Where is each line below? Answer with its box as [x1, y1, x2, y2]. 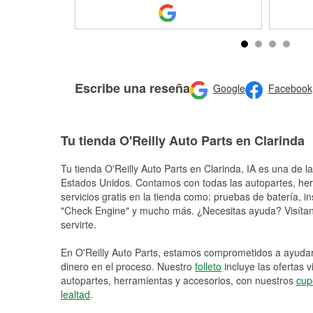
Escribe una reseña [75, 78, 190, 97]
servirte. [61, 217, 96, 231]
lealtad [61, 287, 90, 301]
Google [212, 81, 245, 96]
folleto [195, 259, 221, 273]
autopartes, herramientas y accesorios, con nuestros [61, 273, 296, 287]
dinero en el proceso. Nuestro [61, 259, 195, 273]
